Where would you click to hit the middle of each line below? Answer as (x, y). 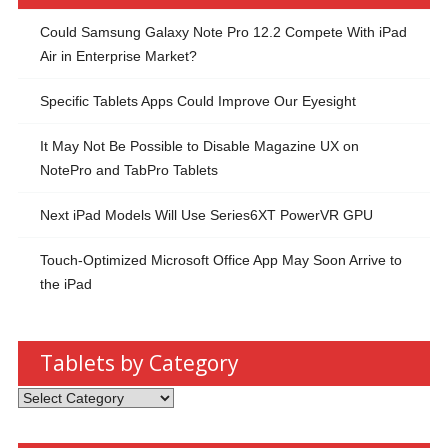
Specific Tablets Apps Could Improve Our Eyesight (197, 100)
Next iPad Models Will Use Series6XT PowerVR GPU (206, 214)
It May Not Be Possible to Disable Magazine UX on (199, 145)
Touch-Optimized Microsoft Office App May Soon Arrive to (220, 259)
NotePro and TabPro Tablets (128, 169)
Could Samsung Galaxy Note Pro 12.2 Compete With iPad (223, 31)
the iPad (65, 283)
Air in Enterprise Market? (118, 55)
